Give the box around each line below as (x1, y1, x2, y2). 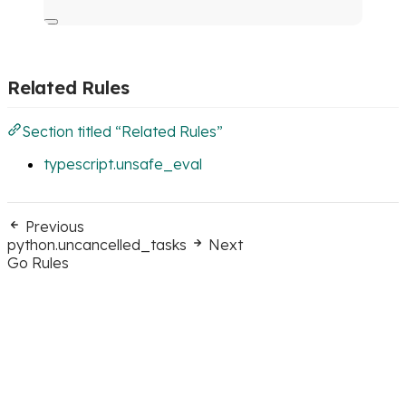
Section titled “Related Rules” (22, 121, 223, 140)
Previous (25, 217, 84, 236)
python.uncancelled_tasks (7, 235, 187, 254)
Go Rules (7, 253, 69, 272)
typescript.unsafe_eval (43, 154, 202, 173)
